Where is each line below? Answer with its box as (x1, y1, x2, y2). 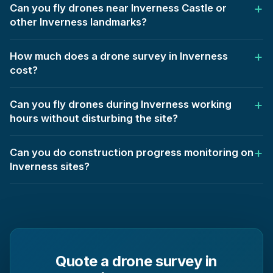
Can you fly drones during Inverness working (10, 98, 232, 111)
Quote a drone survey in (55, 252, 218, 271)
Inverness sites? (10, 160, 90, 173)
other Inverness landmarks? (10, 16, 147, 29)
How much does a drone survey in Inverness (10, 50, 228, 63)
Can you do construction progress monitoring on (10, 146, 253, 159)
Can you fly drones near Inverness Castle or (10, 2, 227, 15)
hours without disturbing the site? (10, 112, 178, 125)
